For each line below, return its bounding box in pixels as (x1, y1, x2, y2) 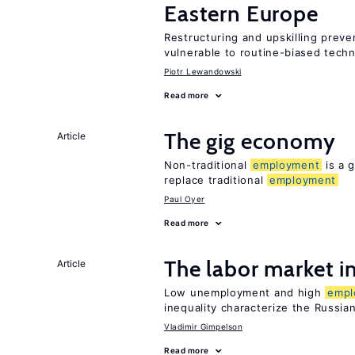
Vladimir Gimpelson (164, 322, 242, 331)
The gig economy (164, 128, 336, 155)
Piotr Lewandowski (164, 67, 242, 76)
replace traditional (164, 174, 267, 186)
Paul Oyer (164, 194, 205, 204)
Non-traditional (164, 158, 251, 171)
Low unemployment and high (164, 286, 326, 299)
